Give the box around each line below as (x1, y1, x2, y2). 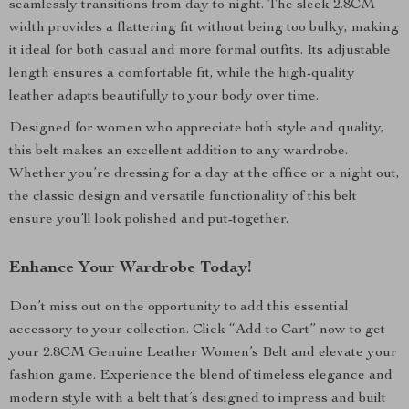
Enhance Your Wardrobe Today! (9, 260, 251, 277)
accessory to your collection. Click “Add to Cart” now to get (9, 323, 385, 338)
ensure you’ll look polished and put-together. (9, 213, 288, 227)
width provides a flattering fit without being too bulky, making (9, 21, 399, 36)
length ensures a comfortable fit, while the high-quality (9, 67, 355, 81)
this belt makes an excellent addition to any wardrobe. (9, 144, 348, 159)
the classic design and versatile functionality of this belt (9, 190, 357, 204)
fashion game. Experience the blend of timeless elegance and (9, 369, 393, 383)
